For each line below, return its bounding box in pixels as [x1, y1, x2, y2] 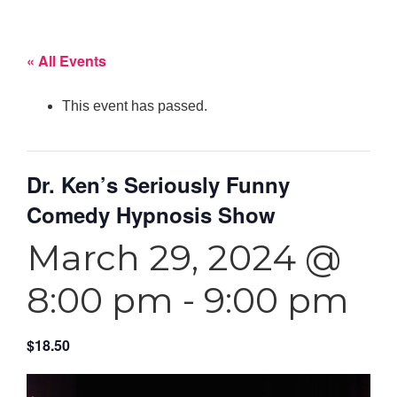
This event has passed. [62, 97, 207, 113]
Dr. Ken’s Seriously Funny [27, 168, 290, 199]
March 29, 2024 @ [27, 235, 341, 279]
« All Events [27, 50, 106, 71]
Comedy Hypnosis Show [27, 198, 276, 230]
